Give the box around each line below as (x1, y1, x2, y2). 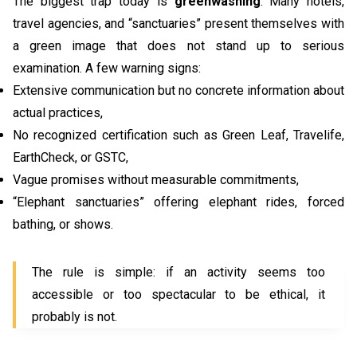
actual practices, (13, 105, 103, 120)
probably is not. (32, 309, 117, 324)
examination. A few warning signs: (13, 61, 201, 76)
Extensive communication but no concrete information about (13, 83, 344, 98)
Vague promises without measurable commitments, (13, 172, 299, 187)
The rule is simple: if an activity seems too (32, 265, 325, 280)
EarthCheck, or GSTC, (13, 150, 128, 165)
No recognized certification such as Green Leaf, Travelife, (13, 127, 344, 143)
